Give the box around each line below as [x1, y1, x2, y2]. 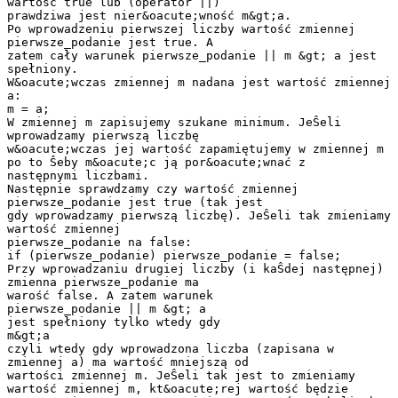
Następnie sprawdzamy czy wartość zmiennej [7, 181, 298, 195]
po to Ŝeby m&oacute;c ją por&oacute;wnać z [7, 155, 306, 169]
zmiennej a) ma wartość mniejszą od [7, 354, 249, 369]
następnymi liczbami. [7, 168, 149, 182]
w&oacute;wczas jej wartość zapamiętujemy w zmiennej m [7, 141, 384, 155]
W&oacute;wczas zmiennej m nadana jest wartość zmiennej [7, 75, 391, 89]
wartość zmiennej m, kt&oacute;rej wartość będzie [7, 381, 348, 395]
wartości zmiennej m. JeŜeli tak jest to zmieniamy [7, 368, 355, 382]
